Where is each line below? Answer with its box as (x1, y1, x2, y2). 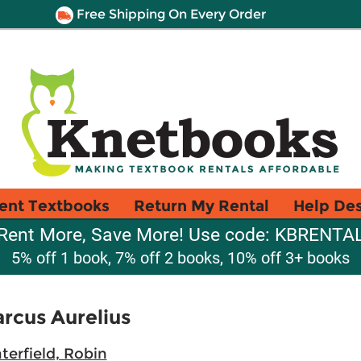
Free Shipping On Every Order (73, 6, 266, 22)
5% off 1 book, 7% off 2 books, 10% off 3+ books (11, 248, 350, 268)
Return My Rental (134, 196, 269, 215)
